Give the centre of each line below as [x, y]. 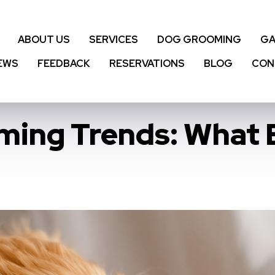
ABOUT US [44, 39]
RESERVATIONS [147, 63]
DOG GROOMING [199, 39]
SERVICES [114, 39]
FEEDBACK [64, 63]
